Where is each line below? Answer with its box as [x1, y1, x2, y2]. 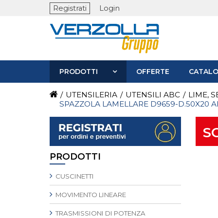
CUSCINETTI [54, 172, 94, 180]
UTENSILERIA [66, 90, 117, 99]
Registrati [53, 3, 87, 13]
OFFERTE [136, 67, 169, 76]
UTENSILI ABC [126, 90, 180, 99]
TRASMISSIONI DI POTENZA [54, 209, 145, 217]
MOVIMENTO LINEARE [54, 191, 126, 199]
